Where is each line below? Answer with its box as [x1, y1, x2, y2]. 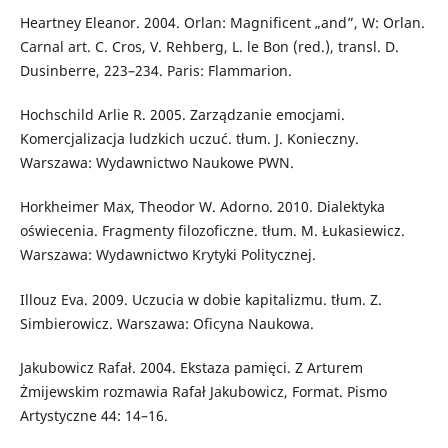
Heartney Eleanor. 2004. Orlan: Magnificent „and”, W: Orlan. [19, 13, 425, 33]
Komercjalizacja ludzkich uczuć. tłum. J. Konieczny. [19, 129, 359, 149]
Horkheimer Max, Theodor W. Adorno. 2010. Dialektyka [19, 197, 385, 217]
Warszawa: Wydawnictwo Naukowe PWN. [19, 153, 294, 173]
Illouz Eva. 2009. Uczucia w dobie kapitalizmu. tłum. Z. [19, 289, 382, 309]
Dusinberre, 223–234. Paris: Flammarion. [19, 61, 292, 81]
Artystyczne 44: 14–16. [19, 405, 168, 425]
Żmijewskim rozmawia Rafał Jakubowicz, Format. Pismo [19, 381, 387, 401]
